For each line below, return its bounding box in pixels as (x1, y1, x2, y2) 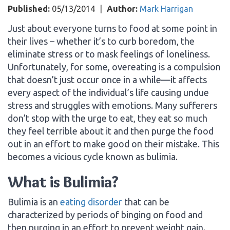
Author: (107, 4, 138, 13)
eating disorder (60, 196, 122, 207)
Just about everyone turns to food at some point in (8, 23, 217, 33)
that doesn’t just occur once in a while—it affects (8, 74, 207, 85)
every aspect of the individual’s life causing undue (8, 87, 209, 98)
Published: (8, 4, 50, 13)
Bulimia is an (8, 196, 60, 207)
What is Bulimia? (8, 172, 119, 191)
